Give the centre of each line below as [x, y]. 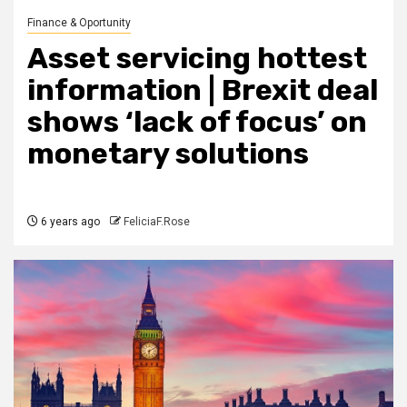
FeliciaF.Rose [157, 221]
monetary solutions [168, 153]
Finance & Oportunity [79, 22]
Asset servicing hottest [197, 58]
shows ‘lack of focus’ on [197, 121]
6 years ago [69, 221]
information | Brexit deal [203, 89]
